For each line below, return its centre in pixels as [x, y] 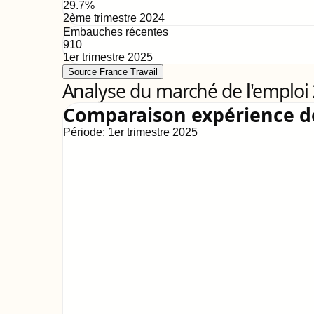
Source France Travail [112, 72]
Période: [85, 132]
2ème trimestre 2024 [114, 18]
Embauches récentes [115, 32]
